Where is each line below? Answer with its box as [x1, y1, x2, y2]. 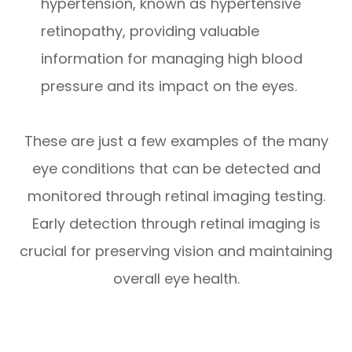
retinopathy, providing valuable [41, 20, 260, 41]
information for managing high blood [41, 48, 303, 68]
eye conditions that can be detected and [31, 158, 321, 178]
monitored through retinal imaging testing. [27, 185, 325, 206]
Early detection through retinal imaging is [31, 213, 321, 233]
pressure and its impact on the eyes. [41, 75, 298, 96]
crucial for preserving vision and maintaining [20, 240, 332, 261]
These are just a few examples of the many [24, 130, 328, 151]
